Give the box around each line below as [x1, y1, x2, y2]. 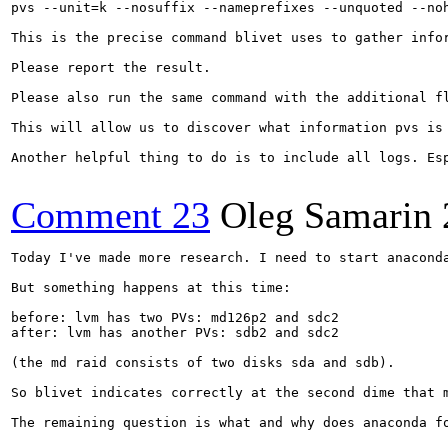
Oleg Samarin [220, 194, 432, 236]
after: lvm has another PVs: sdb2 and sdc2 [11, 325, 339, 340]
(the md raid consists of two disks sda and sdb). [11, 355, 395, 370]
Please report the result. [11, 60, 211, 75]
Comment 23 [11, 194, 210, 236]
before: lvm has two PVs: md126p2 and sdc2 [11, 310, 339, 325]
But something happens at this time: [11, 280, 299, 295]
